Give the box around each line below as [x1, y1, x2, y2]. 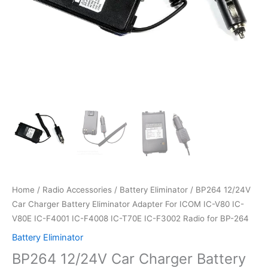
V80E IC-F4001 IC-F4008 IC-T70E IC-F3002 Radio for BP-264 [12, 213, 249, 223]
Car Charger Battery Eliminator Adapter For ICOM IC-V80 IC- [12, 199, 244, 209]
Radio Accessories [42, 184, 112, 194]
